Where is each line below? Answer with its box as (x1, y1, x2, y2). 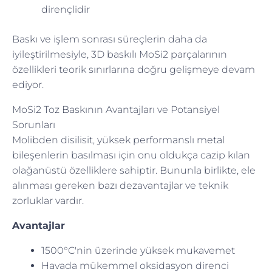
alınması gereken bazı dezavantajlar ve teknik (12, 179, 228, 191)
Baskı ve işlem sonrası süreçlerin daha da (12, 33, 207, 45)
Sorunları (12, 118, 55, 131)
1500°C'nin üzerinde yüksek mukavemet (41, 244, 235, 256)
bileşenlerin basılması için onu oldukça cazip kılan (12, 149, 250, 161)
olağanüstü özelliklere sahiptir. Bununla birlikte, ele (12, 164, 256, 176)
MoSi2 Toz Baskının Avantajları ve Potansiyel (12, 103, 220, 115)
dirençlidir (41, 3, 90, 15)
